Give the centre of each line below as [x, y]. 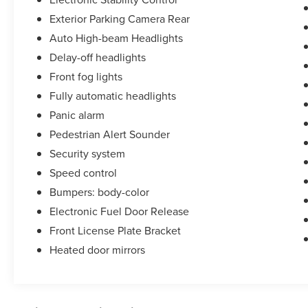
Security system [88, 154]
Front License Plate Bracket [115, 231]
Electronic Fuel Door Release [120, 211]
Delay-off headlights [98, 57]
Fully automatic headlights [113, 96]
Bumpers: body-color [100, 192]
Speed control [84, 173]
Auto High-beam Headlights [117, 38]
